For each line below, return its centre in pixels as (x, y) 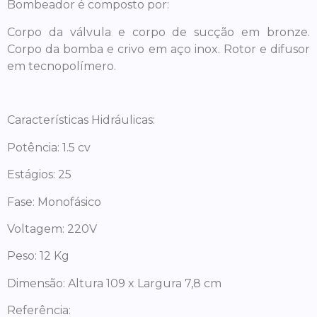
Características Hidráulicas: (81, 120)
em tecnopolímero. (62, 66)
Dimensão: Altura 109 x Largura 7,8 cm (114, 283)
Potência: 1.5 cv (49, 147)
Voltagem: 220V (52, 229)
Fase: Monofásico (54, 202)
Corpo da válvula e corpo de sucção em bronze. (158, 32)
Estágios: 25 (39, 175)
